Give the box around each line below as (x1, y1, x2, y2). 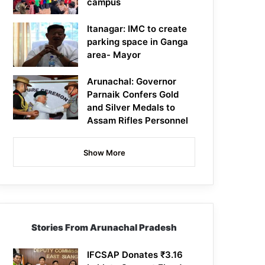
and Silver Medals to (87, 102, 176, 114)
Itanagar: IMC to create (87, 23, 188, 35)
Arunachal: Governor (87, 76, 177, 88)
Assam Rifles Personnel (87, 115, 189, 127)
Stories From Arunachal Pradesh (31, 222, 177, 234)
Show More (83, 148, 125, 158)
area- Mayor (87, 49, 141, 61)
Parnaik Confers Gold (87, 89, 179, 101)
